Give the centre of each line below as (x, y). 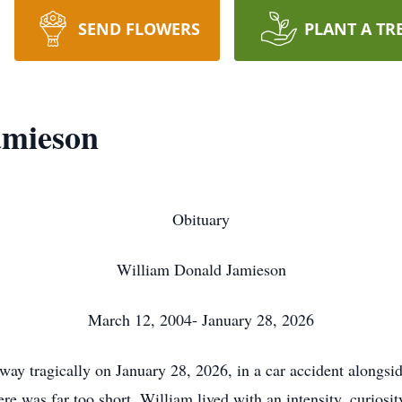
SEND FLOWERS (139, 29)
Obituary (201, 219)
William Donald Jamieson (201, 269)
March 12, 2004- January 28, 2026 (201, 319)
